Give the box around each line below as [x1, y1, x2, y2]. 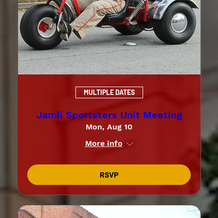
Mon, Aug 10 [86, 122, 132, 131]
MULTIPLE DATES [83, 88, 135, 97]
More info [85, 138, 123, 148]
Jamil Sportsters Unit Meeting [36, 109, 182, 121]
